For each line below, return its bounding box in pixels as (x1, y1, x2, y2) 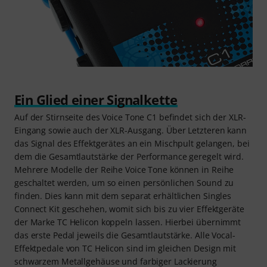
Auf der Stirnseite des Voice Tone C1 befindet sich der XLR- (14, 111, 246, 123)
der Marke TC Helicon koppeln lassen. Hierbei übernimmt (14, 216, 241, 228)
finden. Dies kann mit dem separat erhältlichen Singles (14, 190, 232, 202)
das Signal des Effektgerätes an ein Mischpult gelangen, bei (14, 138, 250, 150)
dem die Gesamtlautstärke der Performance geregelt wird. (14, 151, 244, 163)
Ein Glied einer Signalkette (14, 91, 178, 109)
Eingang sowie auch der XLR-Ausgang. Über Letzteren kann (14, 125, 247, 136)
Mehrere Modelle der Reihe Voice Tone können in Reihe (14, 164, 234, 176)
